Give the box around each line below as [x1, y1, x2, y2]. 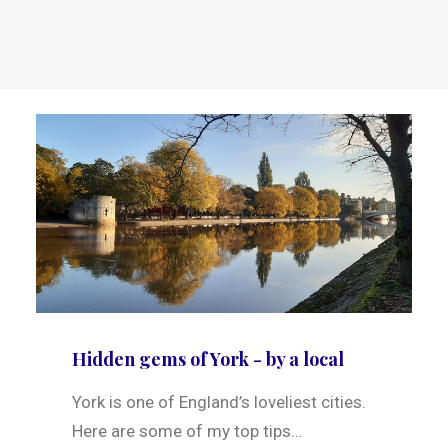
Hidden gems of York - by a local [72, 347, 344, 372]
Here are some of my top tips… [72, 421, 302, 442]
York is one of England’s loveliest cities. [72, 392, 366, 413]
